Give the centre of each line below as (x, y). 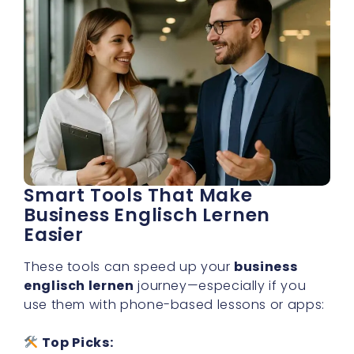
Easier (54, 235)
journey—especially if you (220, 286)
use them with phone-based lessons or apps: (174, 305)
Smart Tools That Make (138, 196)
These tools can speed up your (129, 267)
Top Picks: (77, 343)
